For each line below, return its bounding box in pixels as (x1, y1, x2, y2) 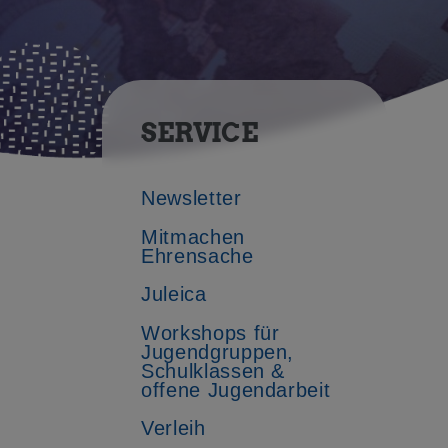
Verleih (141, 417, 206, 440)
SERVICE (141, 117, 259, 149)
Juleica (141, 283, 207, 306)
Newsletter (141, 187, 242, 210)
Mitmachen (141, 225, 245, 248)
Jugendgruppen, (141, 340, 295, 363)
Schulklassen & (141, 359, 286, 382)
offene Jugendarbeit (141, 378, 331, 401)
